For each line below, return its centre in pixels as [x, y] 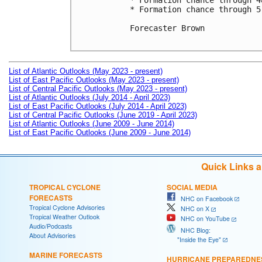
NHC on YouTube [203, 218]
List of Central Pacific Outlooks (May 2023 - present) [98, 88]
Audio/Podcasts [51, 226]
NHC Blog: [193, 230]
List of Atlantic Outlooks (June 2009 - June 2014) [92, 123]
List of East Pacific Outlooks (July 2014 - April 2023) [98, 106]
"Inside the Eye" [194, 239]
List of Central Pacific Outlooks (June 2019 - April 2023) [103, 115]
